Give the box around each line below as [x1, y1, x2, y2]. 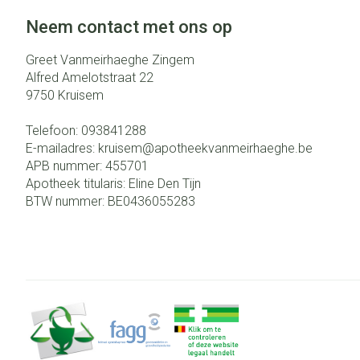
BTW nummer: [26, 194, 108, 209]
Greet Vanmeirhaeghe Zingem [26, 52, 194, 67]
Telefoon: [26, 123, 81, 138]
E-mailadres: [26, 141, 98, 156]
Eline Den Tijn [129, 176, 201, 191]
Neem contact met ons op [26, 17, 232, 37]
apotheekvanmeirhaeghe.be [154, 141, 313, 156]
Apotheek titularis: [26, 176, 129, 191]
